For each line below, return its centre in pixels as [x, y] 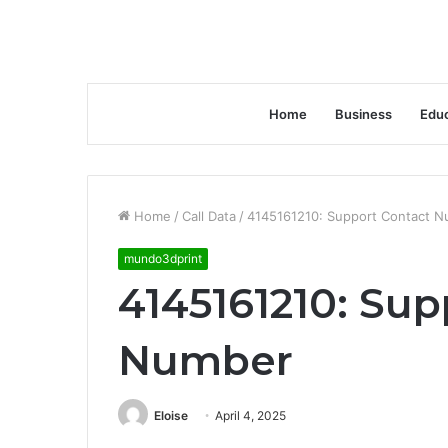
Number [205, 360]
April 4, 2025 [250, 415]
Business [363, 114]
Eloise [171, 415]
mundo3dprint [163, 258]
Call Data [209, 216]
